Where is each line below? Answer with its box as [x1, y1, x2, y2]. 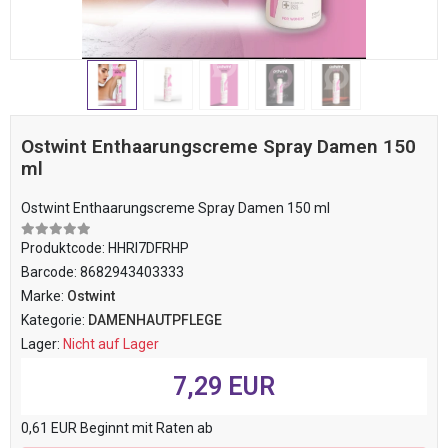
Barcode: [21, 264, 80, 280]
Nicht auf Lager [63, 336, 159, 352]
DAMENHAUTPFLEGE [88, 312, 222, 328]
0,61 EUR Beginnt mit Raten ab [21, 420, 213, 436]
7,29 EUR [173, 372, 275, 401]
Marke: [21, 288, 67, 304]
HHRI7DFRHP [108, 240, 189, 256]
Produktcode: [21, 240, 108, 256]
